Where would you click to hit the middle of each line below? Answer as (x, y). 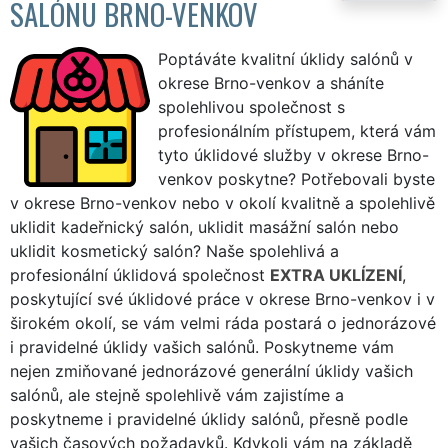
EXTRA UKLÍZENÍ (336, 274)
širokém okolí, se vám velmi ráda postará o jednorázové (223, 322)
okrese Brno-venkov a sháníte (271, 82)
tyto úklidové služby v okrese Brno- (293, 154)
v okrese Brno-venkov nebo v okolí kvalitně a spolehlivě (222, 202)
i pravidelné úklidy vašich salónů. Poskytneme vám (202, 346)
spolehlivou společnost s (251, 106)
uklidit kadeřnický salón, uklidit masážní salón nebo (204, 226)
